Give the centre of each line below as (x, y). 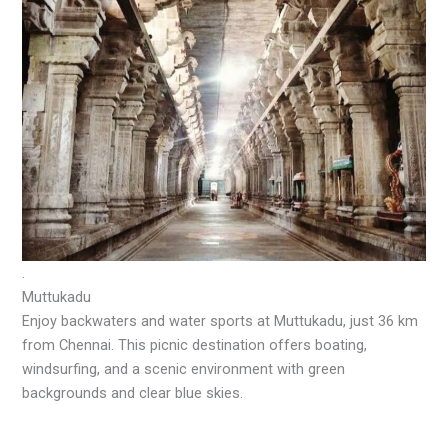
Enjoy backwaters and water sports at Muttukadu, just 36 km (220, 321)
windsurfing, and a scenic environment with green (184, 369)
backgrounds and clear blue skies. (133, 393)
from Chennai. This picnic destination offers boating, (195, 345)
